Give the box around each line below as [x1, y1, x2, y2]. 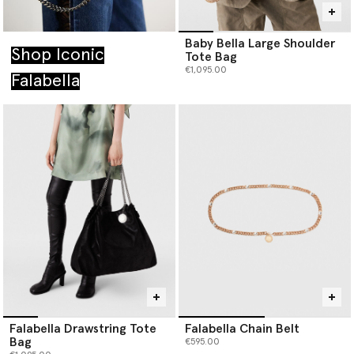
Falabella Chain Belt [185, 322, 299, 335]
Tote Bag [185, 50, 237, 63]
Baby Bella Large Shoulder [185, 36, 335, 50]
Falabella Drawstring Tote [9, 322, 156, 335]
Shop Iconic [11, 46, 104, 64]
